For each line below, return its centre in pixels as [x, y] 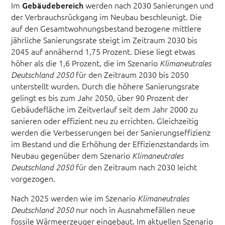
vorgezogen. [33, 179]
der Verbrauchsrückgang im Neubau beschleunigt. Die [107, 17]
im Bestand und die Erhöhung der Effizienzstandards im [110, 144]
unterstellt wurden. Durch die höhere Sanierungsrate [105, 86]
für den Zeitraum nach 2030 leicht [136, 167]
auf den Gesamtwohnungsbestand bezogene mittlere [106, 28]
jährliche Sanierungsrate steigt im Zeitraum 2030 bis [104, 40]
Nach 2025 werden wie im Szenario [75, 198]
